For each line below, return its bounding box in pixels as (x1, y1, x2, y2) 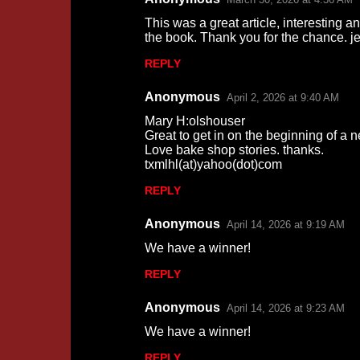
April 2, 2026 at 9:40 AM (226, 92, 339, 104)
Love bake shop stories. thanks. (144, 143, 324, 157)
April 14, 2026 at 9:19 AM (226, 219, 345, 231)
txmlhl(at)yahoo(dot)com (144, 157, 282, 171)
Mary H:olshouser (144, 114, 245, 128)
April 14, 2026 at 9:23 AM (226, 302, 345, 314)
